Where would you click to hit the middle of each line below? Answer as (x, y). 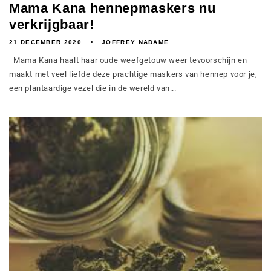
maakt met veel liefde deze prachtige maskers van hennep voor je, (133, 74)
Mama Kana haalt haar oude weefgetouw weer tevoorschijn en (128, 60)
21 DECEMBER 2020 (45, 42)
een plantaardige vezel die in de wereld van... (93, 88)
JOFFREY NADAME (135, 42)
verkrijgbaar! (52, 24)
